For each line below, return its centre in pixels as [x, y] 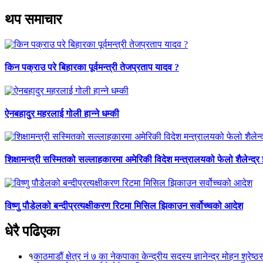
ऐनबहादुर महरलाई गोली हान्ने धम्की [62, 113]
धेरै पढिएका [32, 232]
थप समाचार [33, 20]
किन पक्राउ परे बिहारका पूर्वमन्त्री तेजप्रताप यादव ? [92, 68]
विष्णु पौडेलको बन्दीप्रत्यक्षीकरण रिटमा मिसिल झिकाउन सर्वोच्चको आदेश [124, 205]
